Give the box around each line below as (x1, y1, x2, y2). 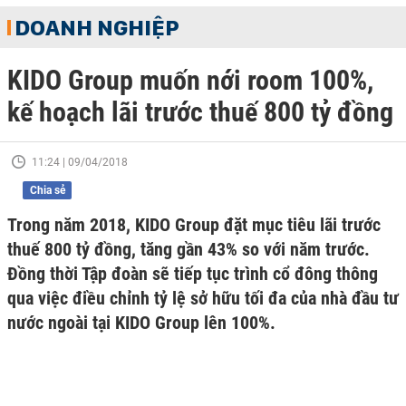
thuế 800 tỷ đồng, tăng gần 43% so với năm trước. (7, 238, 370, 260)
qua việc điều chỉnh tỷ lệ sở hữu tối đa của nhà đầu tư (7, 287, 399, 309)
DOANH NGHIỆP (14, 14, 179, 41)
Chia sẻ (29, 184, 65, 197)
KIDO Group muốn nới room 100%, (7, 64, 373, 96)
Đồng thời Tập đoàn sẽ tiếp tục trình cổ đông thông (7, 263, 378, 285)
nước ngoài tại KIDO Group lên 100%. (7, 312, 275, 333)
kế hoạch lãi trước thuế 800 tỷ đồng (7, 96, 393, 128)
